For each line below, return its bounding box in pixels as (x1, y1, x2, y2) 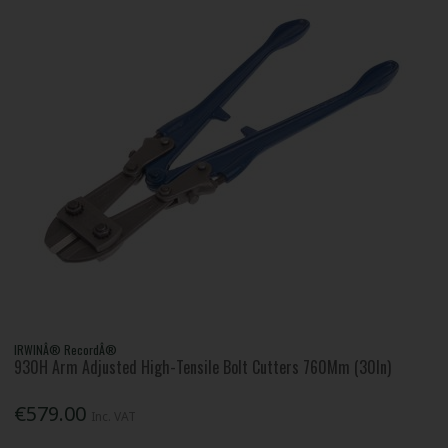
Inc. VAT (91, 408, 137, 426)
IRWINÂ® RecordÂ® (14, 341, 118, 359)
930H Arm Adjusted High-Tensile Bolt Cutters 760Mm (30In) (14, 355, 392, 380)
